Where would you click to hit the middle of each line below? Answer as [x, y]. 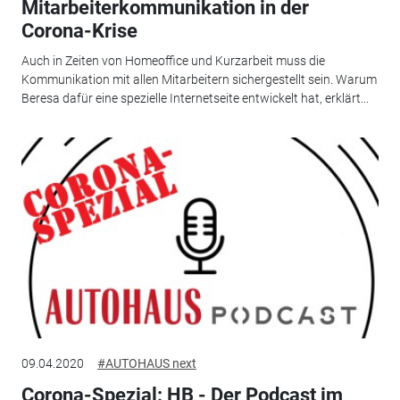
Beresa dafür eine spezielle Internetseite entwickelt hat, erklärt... [195, 99]
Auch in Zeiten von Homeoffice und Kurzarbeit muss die [173, 61]
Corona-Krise [79, 30]
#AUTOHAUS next [146, 363]
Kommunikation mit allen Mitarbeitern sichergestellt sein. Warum [199, 80]
